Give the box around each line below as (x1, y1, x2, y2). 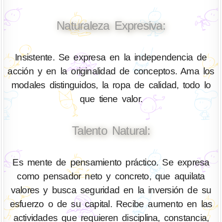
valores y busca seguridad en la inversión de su (10, 184, 212, 195)
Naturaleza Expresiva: (56, 19, 166, 33)
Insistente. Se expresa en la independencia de (15, 52, 207, 63)
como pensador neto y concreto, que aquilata (17, 170, 205, 181)
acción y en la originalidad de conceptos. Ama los (7, 66, 215, 77)
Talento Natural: (72, 123, 150, 137)
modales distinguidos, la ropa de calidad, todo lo (11, 80, 211, 91)
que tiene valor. (79, 94, 143, 105)
